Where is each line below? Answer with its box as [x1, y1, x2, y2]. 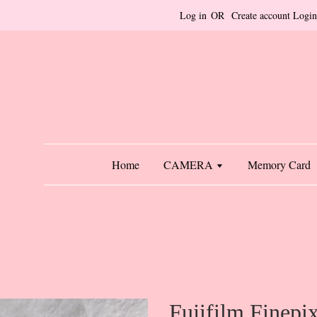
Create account [231, 8, 290, 22]
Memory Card [248, 157, 311, 172]
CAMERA [163, 157, 216, 172]
